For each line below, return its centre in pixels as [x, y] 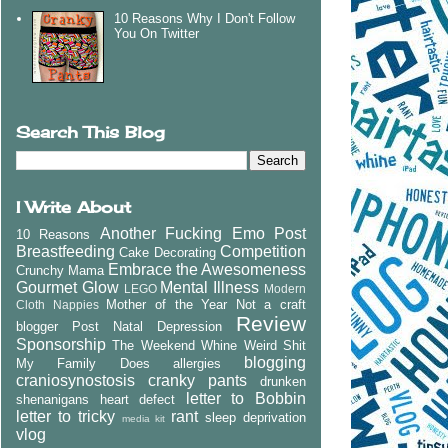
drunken [283, 382]
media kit [143, 419]
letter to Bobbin [246, 399]
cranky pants [197, 381]
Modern [285, 289]
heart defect [137, 400]
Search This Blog [90, 132]
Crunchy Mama [60, 271]
